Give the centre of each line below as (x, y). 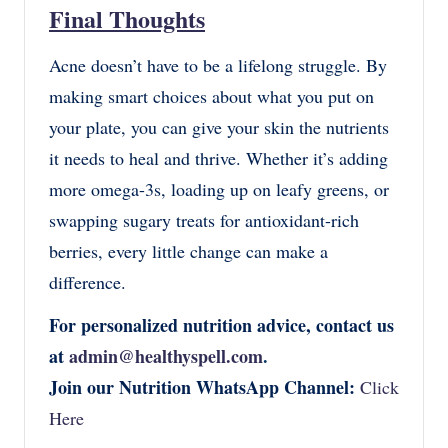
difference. (87, 282)
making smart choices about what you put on (211, 96)
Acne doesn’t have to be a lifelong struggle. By (218, 65)
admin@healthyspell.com (166, 356)
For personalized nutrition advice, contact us (221, 325)
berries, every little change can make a (188, 251)
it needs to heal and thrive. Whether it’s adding (218, 158)
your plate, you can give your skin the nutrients (219, 127)
